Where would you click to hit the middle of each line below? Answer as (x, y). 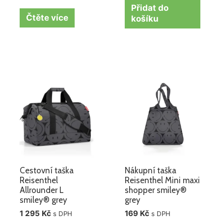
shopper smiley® (156, 190)
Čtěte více (47, 18)
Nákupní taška (151, 170)
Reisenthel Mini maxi (163, 180)
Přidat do (150, 8)
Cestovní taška (47, 170)
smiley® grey (44, 200)
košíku (145, 19)
